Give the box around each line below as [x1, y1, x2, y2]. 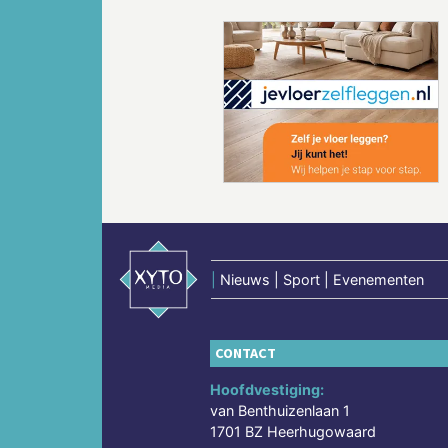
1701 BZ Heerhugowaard [210, 423, 377, 441]
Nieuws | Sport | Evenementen [220, 270, 425, 288]
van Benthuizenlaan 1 [210, 402, 351, 420]
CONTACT [215, 344, 277, 363]
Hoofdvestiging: [210, 381, 325, 399]
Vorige [149, 108, 222, 136]
